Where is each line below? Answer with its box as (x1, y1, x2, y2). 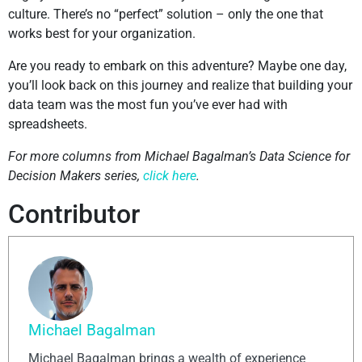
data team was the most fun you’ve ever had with (8, 97, 288, 113)
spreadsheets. (8, 116, 87, 133)
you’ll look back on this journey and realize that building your (8, 78, 352, 94)
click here (143, 168, 196, 184)
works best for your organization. (8, 26, 196, 42)
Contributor (8, 199, 140, 230)
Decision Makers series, (8, 168, 143, 184)
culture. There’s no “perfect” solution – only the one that (8, 6, 323, 23)
